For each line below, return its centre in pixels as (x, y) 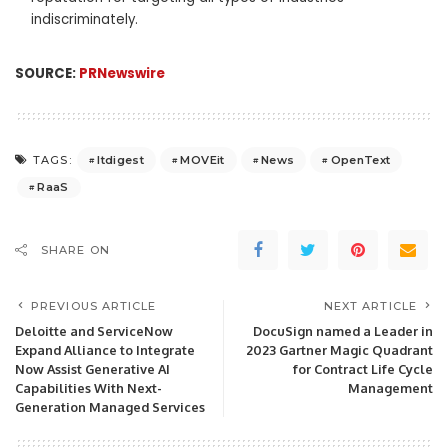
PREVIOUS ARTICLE (94, 306)
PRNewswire (122, 74)
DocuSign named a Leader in (343, 331)
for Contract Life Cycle (363, 369)
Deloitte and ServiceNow (94, 331)
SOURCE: (47, 74)
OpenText (360, 159)
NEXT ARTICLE (370, 306)
